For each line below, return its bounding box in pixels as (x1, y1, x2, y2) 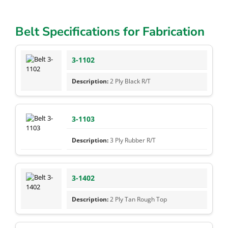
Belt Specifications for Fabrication (15, 23, 205, 40)
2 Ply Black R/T (110, 76, 151, 85)
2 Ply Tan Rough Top (110, 194, 167, 204)
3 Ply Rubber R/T (110, 135, 156, 145)
